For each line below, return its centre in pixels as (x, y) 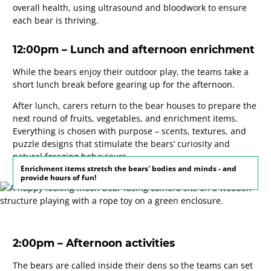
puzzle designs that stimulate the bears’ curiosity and (121, 143)
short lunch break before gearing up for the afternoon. (124, 84)
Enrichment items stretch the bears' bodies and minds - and (129, 169)
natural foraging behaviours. (71, 156)
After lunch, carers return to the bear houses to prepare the (135, 105)
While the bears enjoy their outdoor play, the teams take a (131, 71)
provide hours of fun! (59, 178)
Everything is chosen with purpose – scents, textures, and (129, 131)
